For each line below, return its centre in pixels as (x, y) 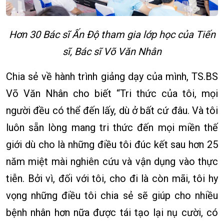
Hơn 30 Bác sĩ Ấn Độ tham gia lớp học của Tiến (112, 34)
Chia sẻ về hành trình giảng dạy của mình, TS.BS (112, 76)
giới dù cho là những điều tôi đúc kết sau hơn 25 (112, 144)
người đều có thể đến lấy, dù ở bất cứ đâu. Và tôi (112, 110)
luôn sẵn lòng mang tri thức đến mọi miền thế (112, 127)
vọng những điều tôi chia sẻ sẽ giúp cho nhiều (112, 195)
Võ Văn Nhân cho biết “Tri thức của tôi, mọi (112, 93)
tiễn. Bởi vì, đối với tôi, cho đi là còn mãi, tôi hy (112, 178)
